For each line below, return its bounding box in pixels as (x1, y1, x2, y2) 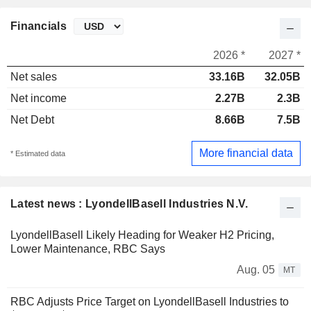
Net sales (10, 71, 57, 83)
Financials (10, 20, 67, 33)
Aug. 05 (237, 263, 275, 276)
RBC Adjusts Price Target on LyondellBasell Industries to (10, 295, 289, 308)
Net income (10, 92, 67, 105)
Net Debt (10, 114, 54, 126)
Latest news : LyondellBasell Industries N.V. (10, 197, 249, 210)
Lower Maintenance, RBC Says (10, 242, 165, 255)
